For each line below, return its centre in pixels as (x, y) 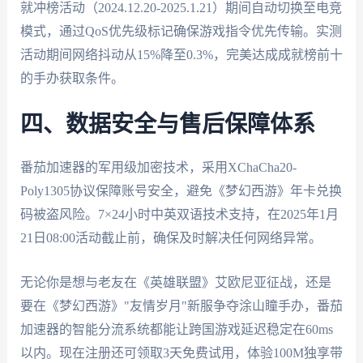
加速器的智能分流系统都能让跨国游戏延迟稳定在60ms (176, 329)
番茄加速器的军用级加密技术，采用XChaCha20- (158, 168)
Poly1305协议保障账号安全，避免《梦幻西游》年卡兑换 (181, 191)
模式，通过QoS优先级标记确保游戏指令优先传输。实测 (181, 31)
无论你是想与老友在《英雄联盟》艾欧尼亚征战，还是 (175, 282)
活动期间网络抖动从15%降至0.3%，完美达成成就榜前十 (181, 54)
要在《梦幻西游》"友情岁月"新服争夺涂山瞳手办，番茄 (181, 305)
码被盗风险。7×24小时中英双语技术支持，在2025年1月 (179, 215)
